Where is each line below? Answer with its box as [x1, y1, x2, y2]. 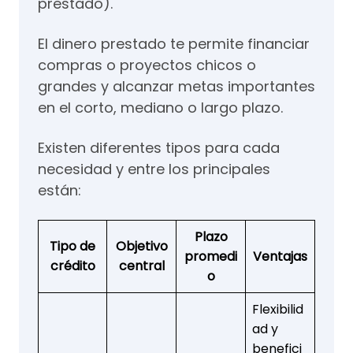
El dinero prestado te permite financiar [38, 33, 310, 54]
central [118, 256, 165, 275]
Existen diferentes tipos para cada [38, 137, 280, 158]
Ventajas [253, 247, 307, 266]
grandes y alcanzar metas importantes [38, 76, 315, 96]
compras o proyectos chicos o [38, 54, 256, 75]
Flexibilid [252, 299, 303, 318]
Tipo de [50, 236, 95, 255]
